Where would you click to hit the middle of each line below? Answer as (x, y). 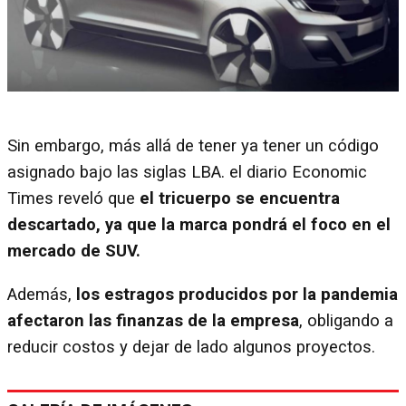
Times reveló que (73, 199)
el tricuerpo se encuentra (240, 199)
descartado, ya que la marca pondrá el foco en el (199, 225)
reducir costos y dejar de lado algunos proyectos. (191, 347)
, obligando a (346, 320)
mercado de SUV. (74, 251)
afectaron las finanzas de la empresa (153, 320)
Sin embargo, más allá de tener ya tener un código (193, 146)
